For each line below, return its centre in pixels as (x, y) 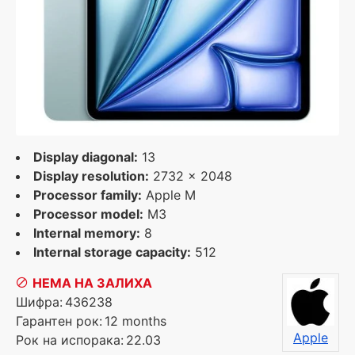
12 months (136, 321)
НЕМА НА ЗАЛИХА (92, 283)
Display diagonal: (86, 157)
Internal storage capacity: (112, 252)
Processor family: (88, 195)
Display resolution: (91, 176)
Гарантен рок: (59, 321)
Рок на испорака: (70, 340)
